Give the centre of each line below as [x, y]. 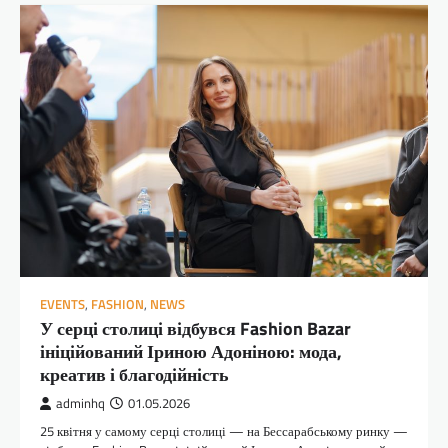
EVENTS [62, 304]
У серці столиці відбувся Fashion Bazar [195, 328]
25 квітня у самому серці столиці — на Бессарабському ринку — [224, 430]
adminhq [80, 403]
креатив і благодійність [134, 374]
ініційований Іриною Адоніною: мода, [191, 351]
